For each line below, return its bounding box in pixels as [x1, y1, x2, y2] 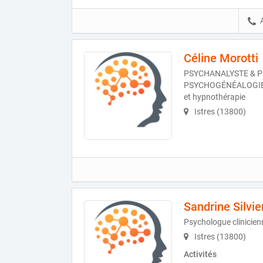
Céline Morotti [184, 50, 258, 65]
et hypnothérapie [184, 92, 245, 102]
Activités [184, 249, 217, 259]
